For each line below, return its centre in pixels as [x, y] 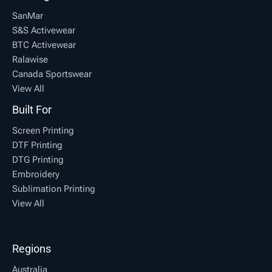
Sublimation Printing [54, 189]
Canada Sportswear [52, 74]
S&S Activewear [44, 31]
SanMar [28, 16]
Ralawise [30, 60]
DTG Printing [38, 160]
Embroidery [36, 175]
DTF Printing [37, 145]
